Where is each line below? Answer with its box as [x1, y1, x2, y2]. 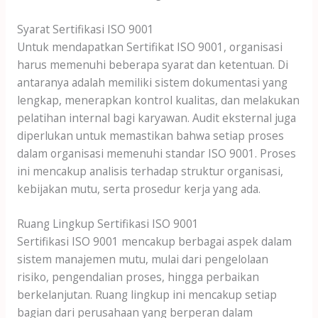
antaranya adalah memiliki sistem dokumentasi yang [16, 74, 287, 90]
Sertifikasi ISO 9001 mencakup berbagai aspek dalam [16, 234, 292, 250]
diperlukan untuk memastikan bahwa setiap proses [16, 127, 284, 143]
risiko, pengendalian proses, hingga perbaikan [16, 269, 259, 285]
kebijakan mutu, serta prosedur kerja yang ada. [16, 180, 261, 197]
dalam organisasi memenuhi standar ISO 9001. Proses [16, 145, 296, 161]
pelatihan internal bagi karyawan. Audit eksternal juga [16, 109, 296, 126]
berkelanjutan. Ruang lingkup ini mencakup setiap [16, 287, 277, 303]
